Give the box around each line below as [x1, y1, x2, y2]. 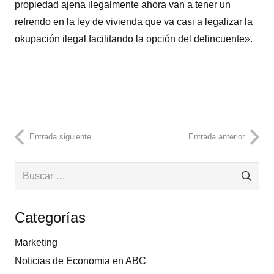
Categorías [15, 209, 86, 226]
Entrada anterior [188, 132, 245, 142]
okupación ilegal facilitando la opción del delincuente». [15, 33, 253, 44]
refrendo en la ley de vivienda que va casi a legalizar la [15, 16, 253, 27]
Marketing [15, 237, 57, 248]
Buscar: [14, 165, 47, 176]
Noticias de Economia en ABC [15, 256, 146, 267]
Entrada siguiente [29, 132, 91, 142]
